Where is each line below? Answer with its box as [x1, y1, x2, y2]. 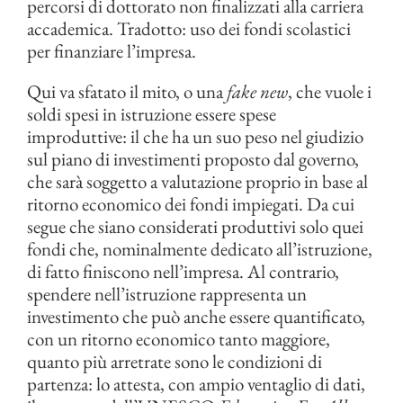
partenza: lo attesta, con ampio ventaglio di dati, [27, 372, 365, 397]
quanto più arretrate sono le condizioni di [27, 349, 322, 374]
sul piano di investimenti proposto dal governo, [27, 147, 359, 172]
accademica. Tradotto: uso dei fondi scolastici [27, 16, 351, 41]
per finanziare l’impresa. [27, 39, 196, 64]
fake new [227, 79, 288, 104]
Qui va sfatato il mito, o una [27, 79, 227, 104]
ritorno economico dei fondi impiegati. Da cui [27, 192, 354, 217]
